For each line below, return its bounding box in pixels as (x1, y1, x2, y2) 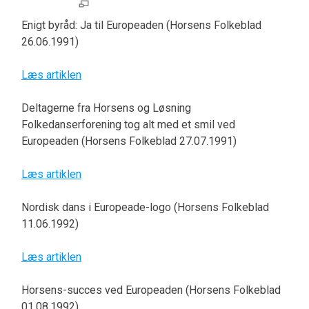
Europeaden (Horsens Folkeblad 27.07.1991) (21, 134, 237, 148)
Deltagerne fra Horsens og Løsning (21, 101, 191, 115)
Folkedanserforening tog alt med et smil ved (21, 118, 235, 132)
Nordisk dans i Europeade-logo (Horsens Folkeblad (21, 201, 269, 215)
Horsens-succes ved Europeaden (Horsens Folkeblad (21, 283, 281, 297)
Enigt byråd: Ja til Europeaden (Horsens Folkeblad (21, 19, 261, 32)
